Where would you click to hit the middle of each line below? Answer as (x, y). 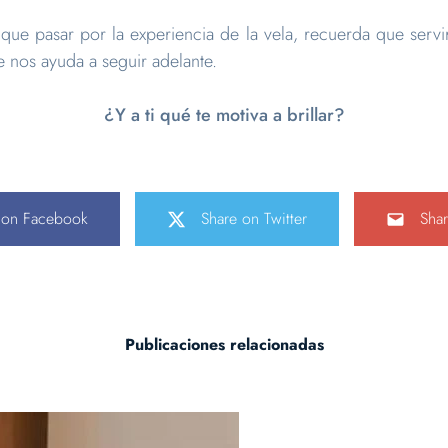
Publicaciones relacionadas (224, 344)
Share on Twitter (254, 218)
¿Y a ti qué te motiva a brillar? (224, 115)
